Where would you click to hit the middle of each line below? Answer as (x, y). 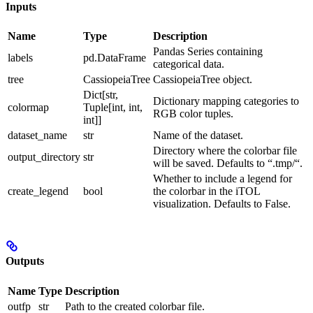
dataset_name (37, 136)
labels (20, 58)
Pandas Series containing (208, 52)
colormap (28, 108)
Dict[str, (101, 95)
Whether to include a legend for (223, 179)
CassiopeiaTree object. (203, 80)
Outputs (25, 261)
